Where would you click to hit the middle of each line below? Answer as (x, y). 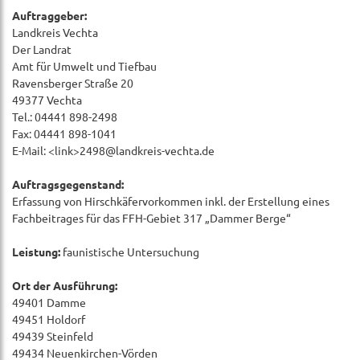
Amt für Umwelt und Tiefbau (84, 66)
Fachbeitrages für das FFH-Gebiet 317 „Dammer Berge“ (151, 218)
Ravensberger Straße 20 (73, 83)
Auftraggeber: (49, 15)
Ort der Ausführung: (65, 285)
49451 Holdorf (49, 319)
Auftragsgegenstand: (68, 184)
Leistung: (36, 252)
